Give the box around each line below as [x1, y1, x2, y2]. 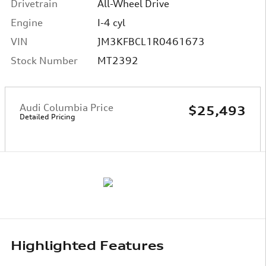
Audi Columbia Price [20, 102, 113, 113]
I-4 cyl [97, 17, 125, 28]
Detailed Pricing [20, 112, 75, 121]
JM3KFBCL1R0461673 [97, 36, 205, 47]
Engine [11, 17, 43, 28]
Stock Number [11, 55, 78, 66]
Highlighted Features [11, 238, 164, 253]
